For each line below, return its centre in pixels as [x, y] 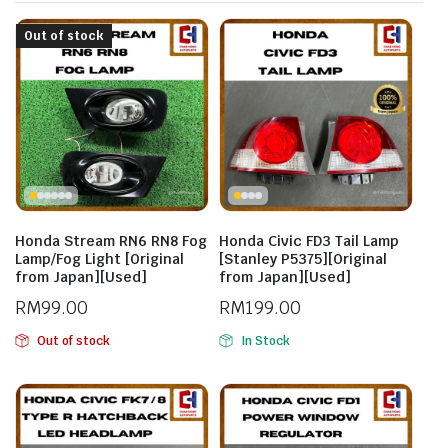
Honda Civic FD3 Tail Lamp [309, 241]
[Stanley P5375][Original [303, 259]
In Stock [265, 341]
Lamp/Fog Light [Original [99, 259]
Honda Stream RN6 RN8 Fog [111, 241]
